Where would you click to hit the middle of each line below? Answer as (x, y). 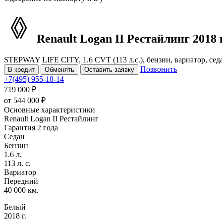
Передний (21, 181)
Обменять (59, 69)
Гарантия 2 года (31, 127)
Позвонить (159, 69)
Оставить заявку (109, 69)
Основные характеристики (50, 110)
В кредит (21, 69)
